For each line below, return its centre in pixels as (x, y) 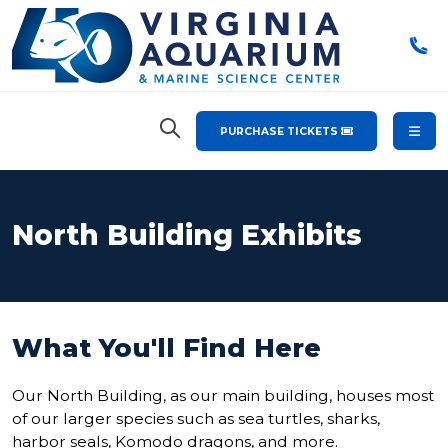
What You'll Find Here (166, 348)
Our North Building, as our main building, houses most (223, 395)
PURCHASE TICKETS (281, 131)
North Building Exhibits (187, 235)
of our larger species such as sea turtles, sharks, (196, 418)
